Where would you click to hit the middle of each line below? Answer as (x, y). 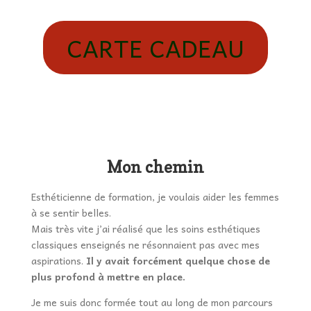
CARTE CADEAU (155, 48)
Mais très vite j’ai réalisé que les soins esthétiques (145, 229)
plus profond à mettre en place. (108, 277)
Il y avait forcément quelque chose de (178, 261)
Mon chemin (155, 167)
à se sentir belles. (71, 213)
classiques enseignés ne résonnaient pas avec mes (145, 245)
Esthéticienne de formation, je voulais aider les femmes (155, 197)
